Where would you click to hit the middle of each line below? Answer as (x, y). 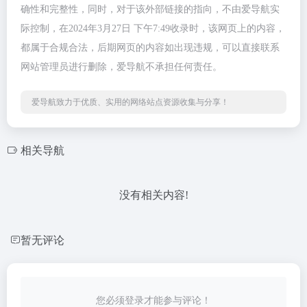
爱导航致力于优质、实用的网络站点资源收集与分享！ (130, 102)
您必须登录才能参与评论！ (153, 300)
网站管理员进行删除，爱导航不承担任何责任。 (121, 67)
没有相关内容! (153, 195)
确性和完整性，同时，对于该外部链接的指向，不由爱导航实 (150, 9)
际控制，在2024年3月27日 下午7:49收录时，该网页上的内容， (153, 28)
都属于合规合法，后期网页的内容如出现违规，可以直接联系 (150, 48)
